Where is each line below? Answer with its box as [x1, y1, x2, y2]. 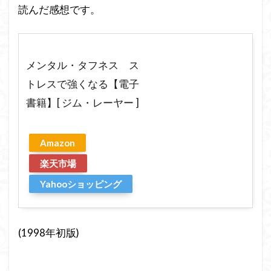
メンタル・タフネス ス [26, 59, 139, 71]
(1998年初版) [18, 226, 79, 240]
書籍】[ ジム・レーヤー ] [26, 96, 139, 109]
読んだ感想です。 [18, 3, 100, 16]
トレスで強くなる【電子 [26, 77, 139, 90]
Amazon [40, 137, 75, 148]
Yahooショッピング [40, 178, 122, 189]
